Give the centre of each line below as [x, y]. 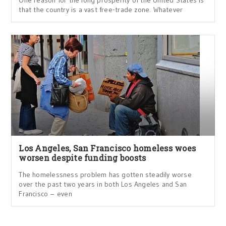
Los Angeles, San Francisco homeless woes [107, 148]
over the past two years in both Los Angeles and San [103, 184]
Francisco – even [45, 194]
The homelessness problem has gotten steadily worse [105, 175]
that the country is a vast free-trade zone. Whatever [101, 10]
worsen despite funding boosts [82, 158]
